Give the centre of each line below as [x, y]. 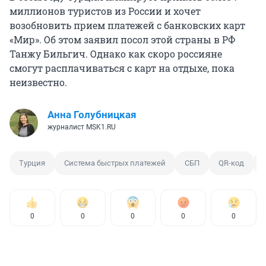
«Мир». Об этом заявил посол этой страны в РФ [123, 39]
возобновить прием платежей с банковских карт [127, 25]
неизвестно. [38, 82]
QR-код [231, 163]
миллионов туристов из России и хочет [105, 11]
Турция [32, 163]
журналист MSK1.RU [82, 127]
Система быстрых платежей [115, 163]
